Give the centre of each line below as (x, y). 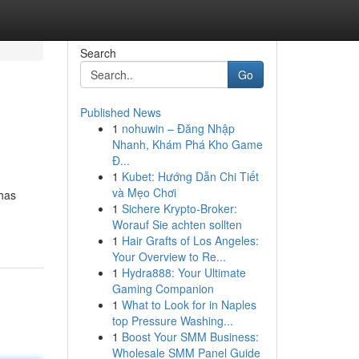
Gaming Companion (163, 288)
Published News (120, 112)
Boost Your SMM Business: (190, 337)
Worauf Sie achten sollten (177, 224)
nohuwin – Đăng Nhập (178, 128)
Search (98, 53)
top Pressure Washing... (172, 321)
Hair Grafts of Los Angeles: (190, 240)
